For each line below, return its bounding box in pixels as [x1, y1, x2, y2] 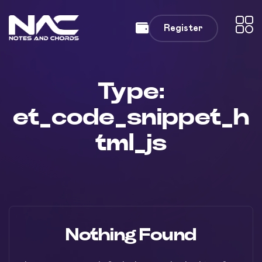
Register [164, 23, 203, 33]
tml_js [95, 132, 167, 155]
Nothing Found [65, 226, 196, 244]
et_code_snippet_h [13, 106, 249, 129]
